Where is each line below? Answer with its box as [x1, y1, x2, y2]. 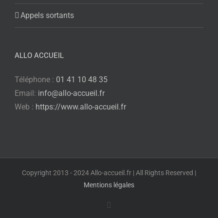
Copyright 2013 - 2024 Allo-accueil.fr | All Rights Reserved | [22, 169, 196, 177]
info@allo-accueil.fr [38, 89, 105, 98]
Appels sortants [20, 11, 74, 20]
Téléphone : [15, 75, 56, 84]
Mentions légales [84, 181, 134, 189]
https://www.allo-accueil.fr [36, 102, 126, 111]
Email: [15, 89, 38, 98]
